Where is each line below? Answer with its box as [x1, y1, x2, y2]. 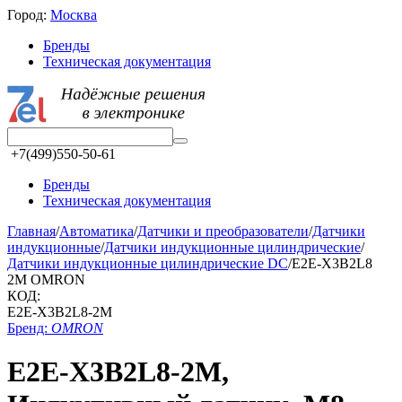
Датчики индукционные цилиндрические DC [7, 256, 288, 271]
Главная [7, 223, 56, 239]
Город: [7, 7, 50, 22]
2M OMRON [7, 272, 85, 287]
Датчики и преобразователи [137, 223, 309, 239]
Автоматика [59, 223, 134, 239]
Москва [50, 7, 97, 22]
